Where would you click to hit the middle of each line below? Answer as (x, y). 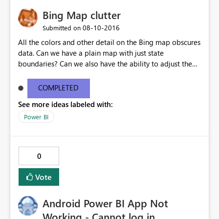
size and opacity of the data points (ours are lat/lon (101, 75)
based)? (31, 85)
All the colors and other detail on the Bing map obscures (109, 42)
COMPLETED (59, 88)
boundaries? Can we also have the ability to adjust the (39, 64)
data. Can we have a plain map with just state (27, 53)
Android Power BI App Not (105, 203)
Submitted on (62, 28)
